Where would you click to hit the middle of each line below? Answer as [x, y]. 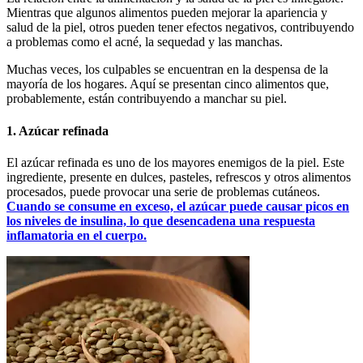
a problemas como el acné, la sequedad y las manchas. [145, 42]
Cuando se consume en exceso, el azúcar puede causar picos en [178, 206]
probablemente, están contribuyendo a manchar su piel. [147, 99]
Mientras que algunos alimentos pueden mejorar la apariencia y [167, 13]
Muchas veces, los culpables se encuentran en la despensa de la [167, 70]
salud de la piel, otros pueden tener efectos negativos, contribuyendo [180, 28]
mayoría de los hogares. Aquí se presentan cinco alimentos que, [168, 84]
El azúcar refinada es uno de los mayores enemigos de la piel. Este [175, 162]
